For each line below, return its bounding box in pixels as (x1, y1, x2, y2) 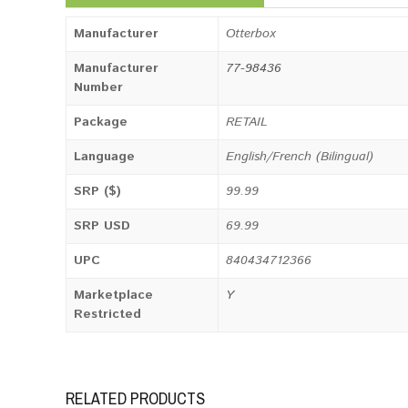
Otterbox (226, 25, 276, 43)
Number (74, 78, 123, 97)
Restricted (74, 305, 141, 323)
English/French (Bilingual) (226, 148, 373, 166)
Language (74, 148, 135, 166)
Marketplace (74, 286, 153, 304)
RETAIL (226, 113, 268, 131)
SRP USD (74, 217, 130, 235)
